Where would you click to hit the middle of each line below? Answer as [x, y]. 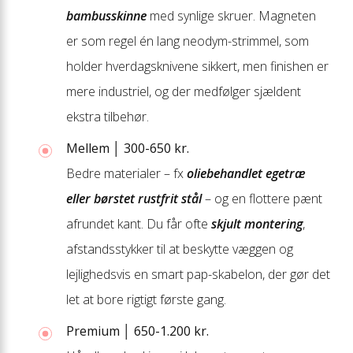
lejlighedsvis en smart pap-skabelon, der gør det [198, 274]
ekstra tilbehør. [108, 116]
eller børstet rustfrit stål [134, 198]
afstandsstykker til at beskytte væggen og [180, 249]
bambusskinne [106, 15]
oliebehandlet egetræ [246, 173]
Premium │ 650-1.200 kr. [137, 331]
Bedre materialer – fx [126, 173]
